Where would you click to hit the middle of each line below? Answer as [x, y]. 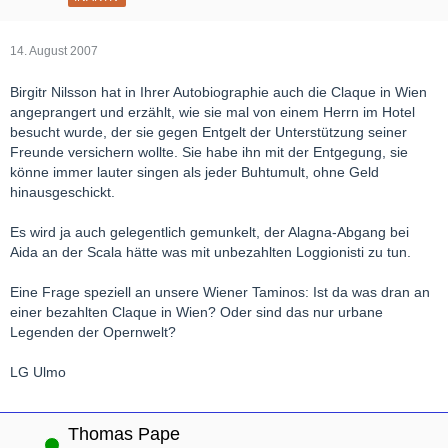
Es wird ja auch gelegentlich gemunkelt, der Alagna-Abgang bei [209, 231]
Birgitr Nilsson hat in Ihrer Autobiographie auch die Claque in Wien [218, 91]
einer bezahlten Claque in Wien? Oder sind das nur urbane [196, 311]
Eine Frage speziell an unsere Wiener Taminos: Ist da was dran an [220, 291]
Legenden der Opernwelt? [93, 331]
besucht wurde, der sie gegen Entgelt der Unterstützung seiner [208, 131]
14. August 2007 [54, 50]
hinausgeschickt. [62, 191]
